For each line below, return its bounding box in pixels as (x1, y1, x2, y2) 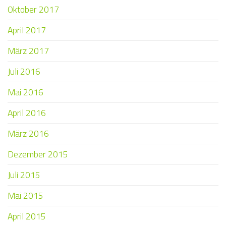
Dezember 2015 (8, 147, 68, 161)
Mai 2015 (8, 189, 43, 203)
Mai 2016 (8, 85, 43, 99)
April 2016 (8, 106, 46, 120)
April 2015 (8, 209, 46, 223)
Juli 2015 (8, 168, 40, 182)
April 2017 (8, 23, 46, 37)
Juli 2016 (8, 65, 40, 79)
